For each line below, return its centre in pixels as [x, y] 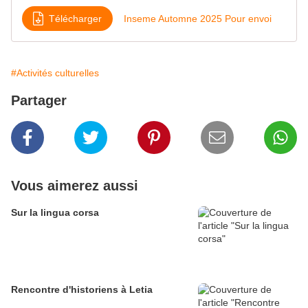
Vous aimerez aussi [75, 186]
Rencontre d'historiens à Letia [82, 290]
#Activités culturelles [55, 73]
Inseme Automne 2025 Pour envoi [198, 18]
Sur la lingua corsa [55, 213]
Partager [39, 101]
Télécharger [75, 18]
